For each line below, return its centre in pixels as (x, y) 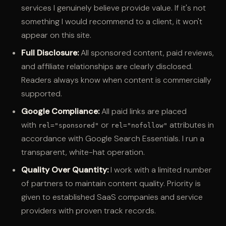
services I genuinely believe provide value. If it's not (113, 8)
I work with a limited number (160, 169)
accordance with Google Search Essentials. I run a (112, 138)
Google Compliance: (60, 111)
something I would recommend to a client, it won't (111, 21)
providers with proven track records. (88, 210)
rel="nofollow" (139, 125)
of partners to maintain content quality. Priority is (111, 183)
